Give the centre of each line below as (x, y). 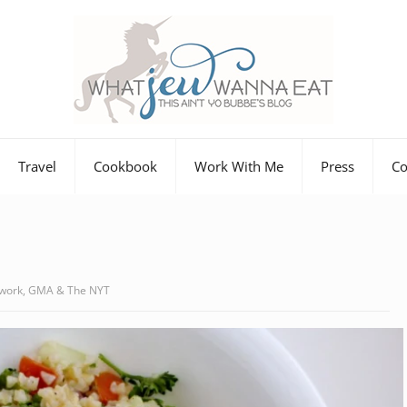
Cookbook (125, 166)
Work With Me (239, 166)
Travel (37, 166)
